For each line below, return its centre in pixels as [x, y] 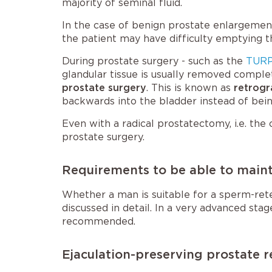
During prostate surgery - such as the [154, 61]
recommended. [99, 221]
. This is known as [190, 88]
